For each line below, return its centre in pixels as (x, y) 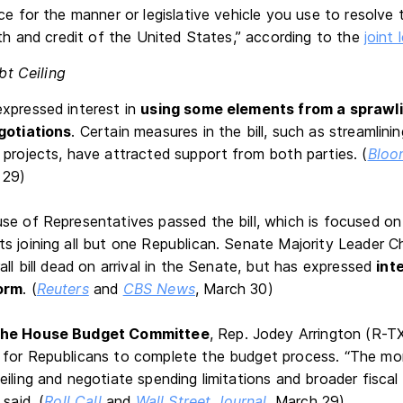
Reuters (63, 289)
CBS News (159, 289)
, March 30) (234, 289)
